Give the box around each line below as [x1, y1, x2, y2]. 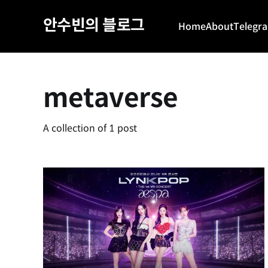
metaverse [43, 81, 179, 115]
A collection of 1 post [43, 122, 137, 135]
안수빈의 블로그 [43, 15, 145, 35]
